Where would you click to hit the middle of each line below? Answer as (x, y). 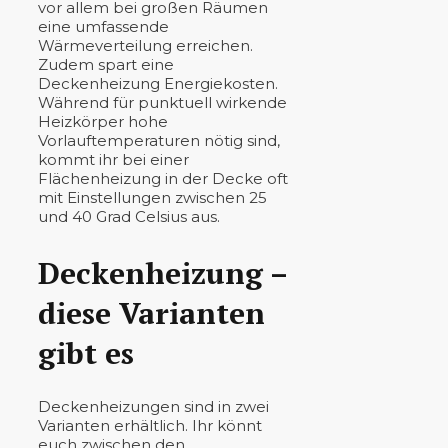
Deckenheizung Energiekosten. (158, 83)
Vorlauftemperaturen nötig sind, (159, 140)
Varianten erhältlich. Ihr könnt (150, 426)
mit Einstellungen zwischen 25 (152, 197)
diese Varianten (151, 312)
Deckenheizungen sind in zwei (153, 407)
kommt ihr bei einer (113, 159)
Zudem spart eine (106, 64)
